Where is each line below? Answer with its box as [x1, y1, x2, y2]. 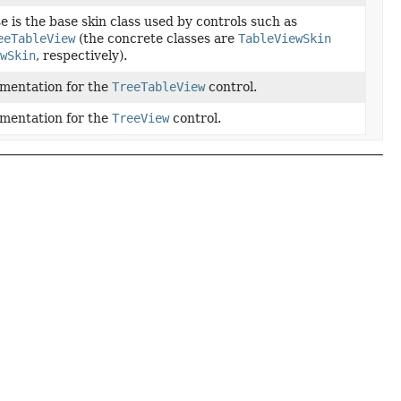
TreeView [112, 111, 170, 125]
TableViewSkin [238, 31, 332, 46]
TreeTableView [112, 80, 206, 94]
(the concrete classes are [75, 31, 239, 46]
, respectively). [36, 48, 128, 63]
